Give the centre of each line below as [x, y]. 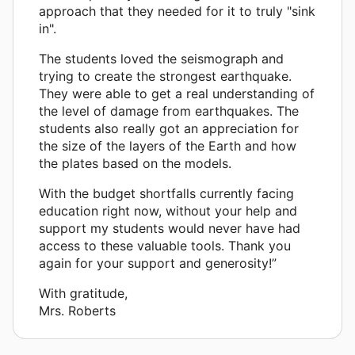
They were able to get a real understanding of [177, 93]
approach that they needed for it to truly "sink [177, 11]
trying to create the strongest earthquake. [165, 76]
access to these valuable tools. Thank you [165, 245]
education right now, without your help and [168, 210]
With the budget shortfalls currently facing [166, 193]
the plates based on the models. [135, 163]
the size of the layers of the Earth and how [168, 145]
